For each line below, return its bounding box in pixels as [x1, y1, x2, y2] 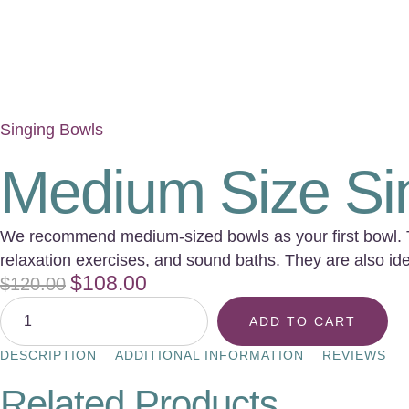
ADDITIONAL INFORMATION [115, 348, 304, 363]
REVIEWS [322, 348, 386, 363]
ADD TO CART [249, 314, 356, 330]
